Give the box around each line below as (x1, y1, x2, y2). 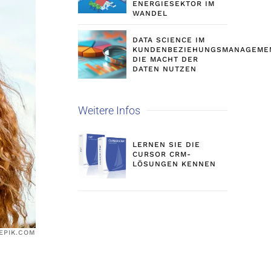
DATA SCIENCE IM (132, 36, 205, 44)
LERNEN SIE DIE (132, 140, 200, 149)
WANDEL (132, 9, 168, 18)
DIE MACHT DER (132, 55, 198, 64)
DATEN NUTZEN (132, 65, 197, 73)
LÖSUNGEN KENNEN (132, 160, 216, 168)
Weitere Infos (77, 104, 140, 117)
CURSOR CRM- (132, 150, 191, 158)
